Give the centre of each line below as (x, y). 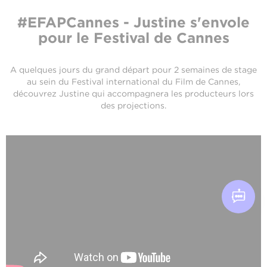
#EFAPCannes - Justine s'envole (133, 22)
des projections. (133, 105)
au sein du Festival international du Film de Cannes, (133, 82)
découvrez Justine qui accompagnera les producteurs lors (133, 94)
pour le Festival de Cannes (133, 38)
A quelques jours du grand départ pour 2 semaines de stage (133, 70)
